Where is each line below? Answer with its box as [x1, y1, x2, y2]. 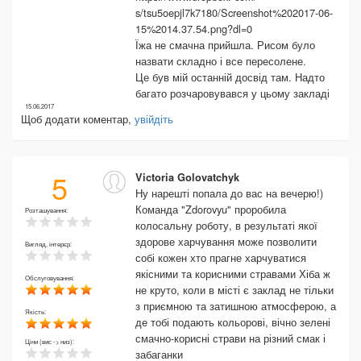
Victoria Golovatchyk [135, 170, 239, 185]
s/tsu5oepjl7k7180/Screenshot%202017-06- [135, 5, 333, 20]
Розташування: [25, 205, 69, 214]
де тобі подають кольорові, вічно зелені [135, 314, 330, 330]
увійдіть [135, 111, 173, 127]
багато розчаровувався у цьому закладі [135, 85, 330, 101]
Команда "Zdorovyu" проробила [135, 201, 286, 217]
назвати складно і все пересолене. [135, 53, 306, 68]
